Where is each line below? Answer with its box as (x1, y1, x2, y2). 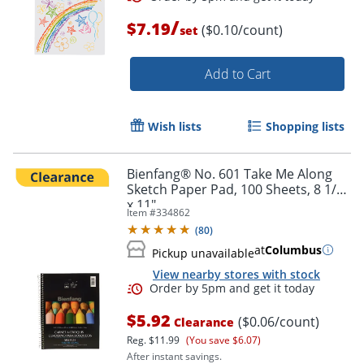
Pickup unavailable (152, 245, 254, 261)
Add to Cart (204, 64, 271, 83)
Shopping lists (266, 118, 344, 134)
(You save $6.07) (186, 333, 261, 348)
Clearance (171, 314, 234, 331)
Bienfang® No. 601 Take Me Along (127, 164, 332, 183)
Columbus (265, 241, 322, 258)
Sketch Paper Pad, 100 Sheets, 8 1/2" (127, 180, 349, 198)
